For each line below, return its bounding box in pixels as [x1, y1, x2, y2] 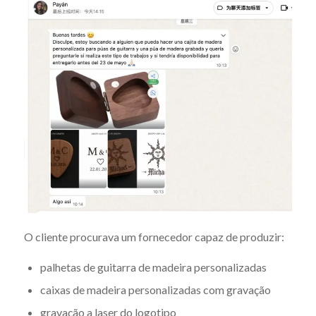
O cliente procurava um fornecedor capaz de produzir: [23, 229, 284, 243]
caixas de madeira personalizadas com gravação [39, 282, 271, 296]
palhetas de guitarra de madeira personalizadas [39, 260, 267, 274]
